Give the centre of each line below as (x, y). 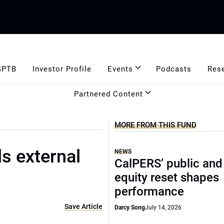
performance (149, 191)
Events (120, 69)
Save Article (84, 206)
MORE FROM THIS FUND (156, 125)
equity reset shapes (167, 177)
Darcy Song (130, 207)
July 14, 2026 (163, 207)
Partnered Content (108, 94)
